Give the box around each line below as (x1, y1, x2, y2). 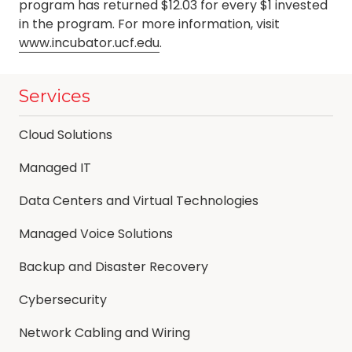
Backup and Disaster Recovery (19, 258, 208, 277)
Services (19, 86, 90, 108)
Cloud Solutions (19, 126, 112, 145)
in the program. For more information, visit (19, 15, 280, 34)
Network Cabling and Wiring (19, 324, 190, 343)
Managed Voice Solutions (19, 225, 173, 244)
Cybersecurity (19, 291, 107, 310)
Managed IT (19, 159, 91, 178)
